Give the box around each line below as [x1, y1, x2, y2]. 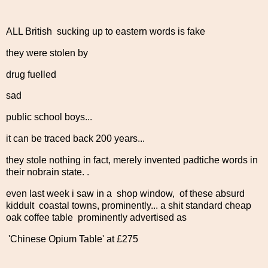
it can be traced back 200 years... [6, 133, 145, 144]
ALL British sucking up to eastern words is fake [6, 26, 205, 36]
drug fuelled [6, 69, 56, 80]
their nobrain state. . [6, 166, 89, 177]
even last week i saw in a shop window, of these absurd [6, 188, 245, 199]
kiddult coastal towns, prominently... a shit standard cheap [6, 200, 251, 211]
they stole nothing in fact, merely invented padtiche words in [6, 154, 258, 165]
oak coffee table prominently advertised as [6, 212, 187, 223]
